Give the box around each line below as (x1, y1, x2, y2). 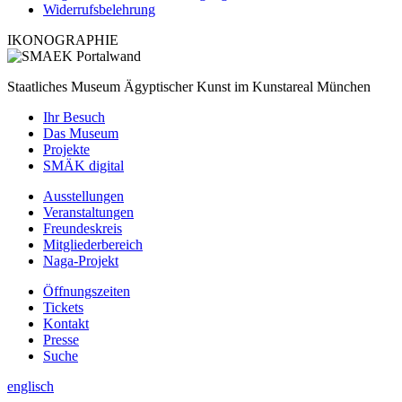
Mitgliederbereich (43, 237, 143, 252)
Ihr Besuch (43, 109, 105, 125)
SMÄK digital (43, 158, 124, 173)
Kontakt (43, 316, 89, 331)
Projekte (43, 142, 90, 157)
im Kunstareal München (231, 79, 371, 94)
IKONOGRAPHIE (7, 32, 118, 48)
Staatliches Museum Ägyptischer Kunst (7, 79, 231, 94)
